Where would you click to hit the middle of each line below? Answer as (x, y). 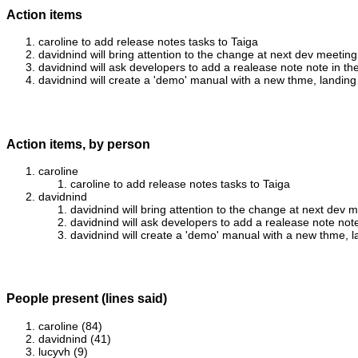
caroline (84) (70, 326)
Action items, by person (78, 143)
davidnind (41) (75, 338)
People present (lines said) (87, 298)
